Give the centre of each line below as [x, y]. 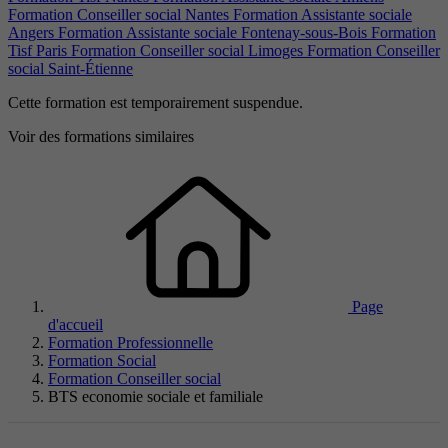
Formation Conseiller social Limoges [189, 51]
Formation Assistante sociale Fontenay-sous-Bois [214, 33]
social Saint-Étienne [70, 69]
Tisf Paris [39, 51]
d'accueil [75, 325]
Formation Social [102, 361]
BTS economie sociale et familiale [155, 397]
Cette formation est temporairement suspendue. [155, 103]
